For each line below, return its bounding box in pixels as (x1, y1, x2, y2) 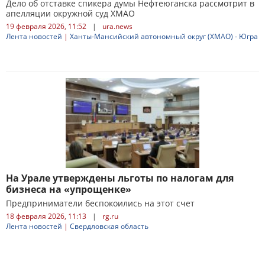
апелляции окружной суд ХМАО (6, 8, 135, 19)
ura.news (102, 21, 132, 31)
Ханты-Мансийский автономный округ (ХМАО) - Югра (70, 31, 258, 41)
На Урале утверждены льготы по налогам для (6, 172, 234, 185)
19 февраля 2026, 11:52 (6, 21, 86, 31)
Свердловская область (70, 221, 148, 231)
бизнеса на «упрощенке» (6, 183, 131, 196)
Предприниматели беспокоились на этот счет (6, 198, 195, 209)
